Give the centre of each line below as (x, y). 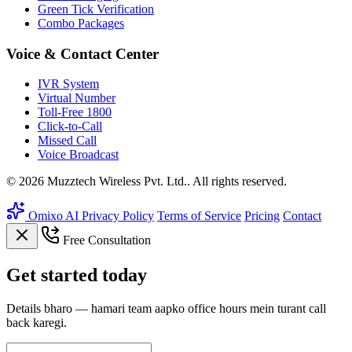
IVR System (68, 84)
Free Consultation (105, 240)
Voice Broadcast (78, 155)
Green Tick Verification (96, 9)
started (69, 275)
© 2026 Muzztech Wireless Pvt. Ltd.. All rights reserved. (147, 181)
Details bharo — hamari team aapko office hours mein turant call (166, 309)
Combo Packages (81, 23)
